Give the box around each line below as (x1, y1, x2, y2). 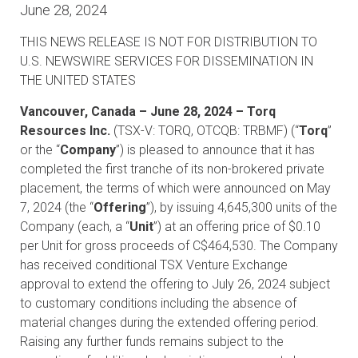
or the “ (20, 142, 60, 157)
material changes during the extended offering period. (20, 315, 319, 330)
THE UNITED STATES (20, 73, 136, 88)
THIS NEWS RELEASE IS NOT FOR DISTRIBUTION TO (20, 34, 317, 50)
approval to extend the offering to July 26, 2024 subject (20, 276, 330, 292)
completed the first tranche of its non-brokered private (20, 161, 324, 177)
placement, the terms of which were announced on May (20, 181, 331, 196)
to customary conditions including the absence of (20, 296, 296, 311)
